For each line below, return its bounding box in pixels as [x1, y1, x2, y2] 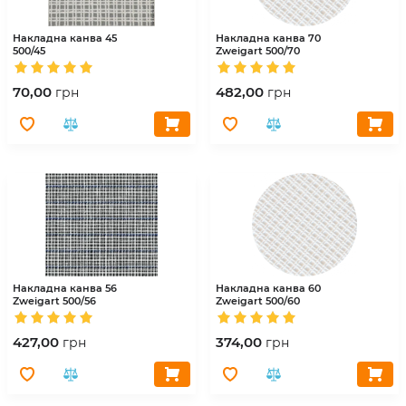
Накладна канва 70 [216, 31, 321, 44]
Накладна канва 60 [216, 281, 321, 295]
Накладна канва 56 [13, 281, 117, 295]
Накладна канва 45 [13, 31, 117, 44]
